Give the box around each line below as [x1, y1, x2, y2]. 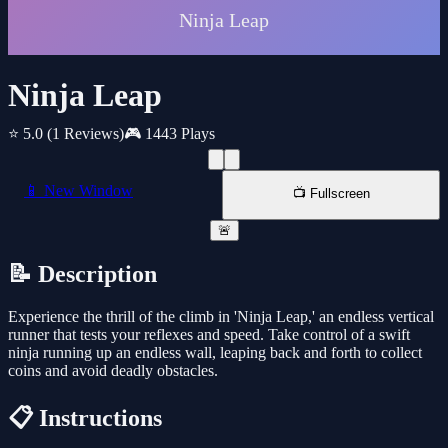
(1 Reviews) [47, 125, 124, 143]
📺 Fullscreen [292, 186, 370, 202]
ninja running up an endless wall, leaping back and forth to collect [8, 344, 422, 362]
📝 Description [8, 261, 157, 288]
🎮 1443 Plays [124, 125, 215, 143]
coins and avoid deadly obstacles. [8, 362, 218, 380]
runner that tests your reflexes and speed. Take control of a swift [8, 326, 410, 344]
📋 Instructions [8, 405, 162, 432]
